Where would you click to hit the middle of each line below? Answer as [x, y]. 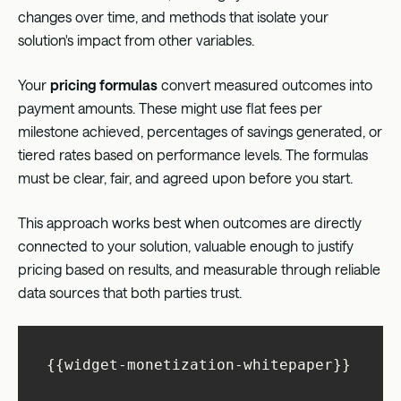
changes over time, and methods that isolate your [173, 16]
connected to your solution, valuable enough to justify [186, 245]
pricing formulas [104, 84]
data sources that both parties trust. [130, 292]
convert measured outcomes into [265, 84]
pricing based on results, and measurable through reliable [199, 269]
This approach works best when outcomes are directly [190, 222]
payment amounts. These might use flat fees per [170, 107]
